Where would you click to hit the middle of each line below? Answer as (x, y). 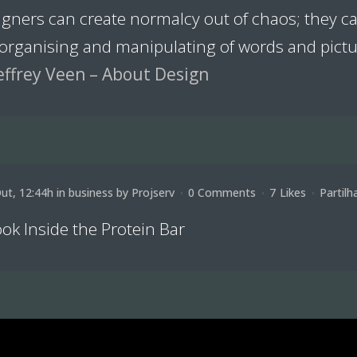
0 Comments (222, 192)
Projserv (153, 192)
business (91, 192)
